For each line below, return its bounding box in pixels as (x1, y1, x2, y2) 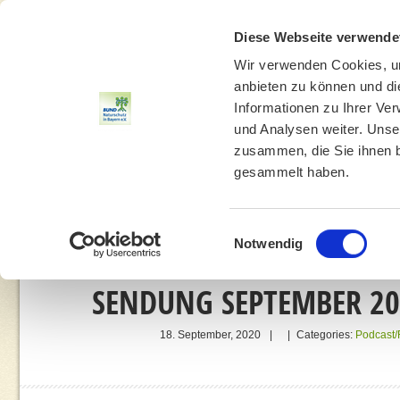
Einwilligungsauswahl (233, 224, 359, 240)
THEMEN (64, 195, 112, 214)
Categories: (296, 329, 353, 341)
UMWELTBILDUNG (147, 195, 246, 214)
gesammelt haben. (234, 164, 350, 180)
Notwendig (234, 235, 304, 251)
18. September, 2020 (160, 329, 261, 341)
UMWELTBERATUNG (281, 195, 388, 214)
